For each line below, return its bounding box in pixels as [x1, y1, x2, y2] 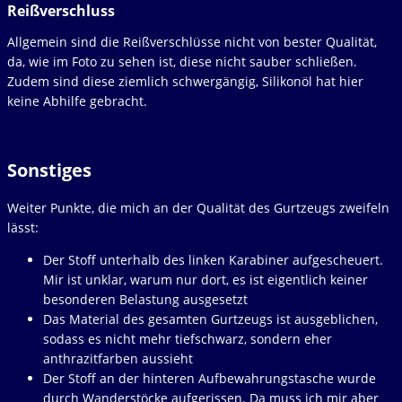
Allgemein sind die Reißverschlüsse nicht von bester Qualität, [7, 32, 377, 50]
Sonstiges [7, 158, 92, 183]
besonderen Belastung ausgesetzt [43, 290, 248, 308]
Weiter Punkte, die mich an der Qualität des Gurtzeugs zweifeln [7, 198, 389, 216]
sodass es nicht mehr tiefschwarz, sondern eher [43, 329, 332, 347]
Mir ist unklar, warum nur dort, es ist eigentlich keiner [43, 270, 368, 288]
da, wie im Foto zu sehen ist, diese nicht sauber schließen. [7, 52, 357, 70]
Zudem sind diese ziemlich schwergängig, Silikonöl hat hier [7, 72, 363, 90]
